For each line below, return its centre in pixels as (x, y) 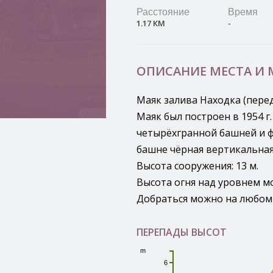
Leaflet (93, 113)
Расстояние (163, 12)
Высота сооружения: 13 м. (197, 166)
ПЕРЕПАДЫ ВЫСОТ (182, 232)
